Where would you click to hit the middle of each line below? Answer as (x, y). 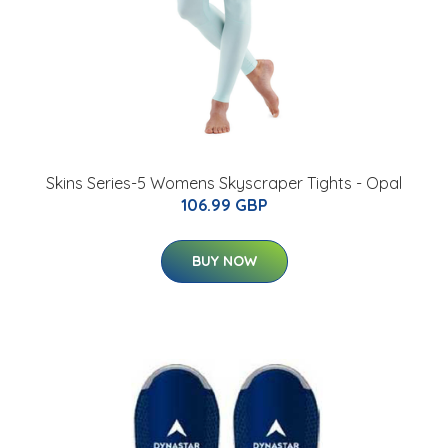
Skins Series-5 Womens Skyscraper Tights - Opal (224, 182)
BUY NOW (224, 260)
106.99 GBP (224, 204)
